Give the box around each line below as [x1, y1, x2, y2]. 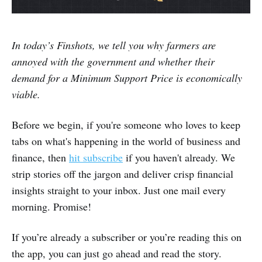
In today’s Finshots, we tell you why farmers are [12, 38, 216, 53]
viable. [12, 87, 40, 102]
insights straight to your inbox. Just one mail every [12, 183, 226, 198]
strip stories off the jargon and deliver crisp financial [12, 167, 233, 181]
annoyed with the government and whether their [12, 54, 215, 69]
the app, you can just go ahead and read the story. [12, 246, 222, 261]
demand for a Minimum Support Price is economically [12, 71, 242, 85]
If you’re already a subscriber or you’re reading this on [12, 230, 242, 244]
